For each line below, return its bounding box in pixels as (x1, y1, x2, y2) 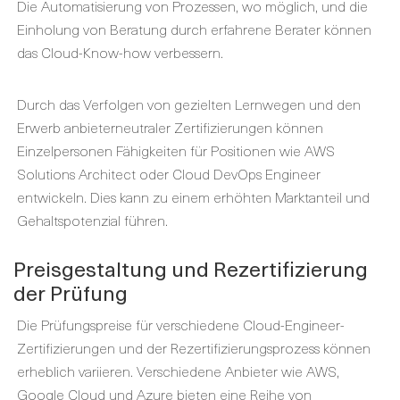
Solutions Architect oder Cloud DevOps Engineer (17, 162, 321, 184)
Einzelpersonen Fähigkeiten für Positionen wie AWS (17, 139, 335, 161)
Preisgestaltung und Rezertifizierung (13, 253, 368, 284)
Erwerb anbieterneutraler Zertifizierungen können (17, 116, 323, 137)
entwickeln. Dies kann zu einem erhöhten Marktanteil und (17, 186, 370, 207)
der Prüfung (13, 277, 128, 308)
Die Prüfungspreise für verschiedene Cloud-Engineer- (17, 313, 345, 335)
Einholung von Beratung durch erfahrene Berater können (17, 18, 371, 39)
